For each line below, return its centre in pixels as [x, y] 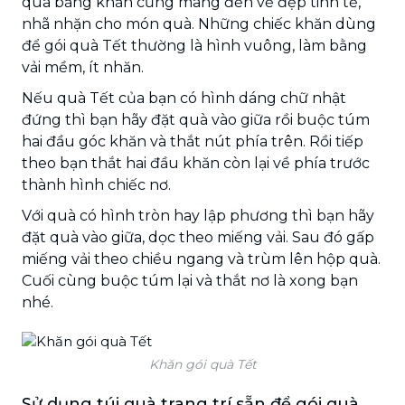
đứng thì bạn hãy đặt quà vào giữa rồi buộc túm [196, 119]
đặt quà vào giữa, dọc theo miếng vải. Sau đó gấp [198, 237]
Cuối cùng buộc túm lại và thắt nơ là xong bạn [190, 280]
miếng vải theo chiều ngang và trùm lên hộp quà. [201, 259]
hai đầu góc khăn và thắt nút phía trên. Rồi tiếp [193, 141]
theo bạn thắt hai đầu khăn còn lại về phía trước [196, 163]
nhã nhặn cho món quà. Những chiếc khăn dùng [199, 24]
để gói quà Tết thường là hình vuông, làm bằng [194, 45]
